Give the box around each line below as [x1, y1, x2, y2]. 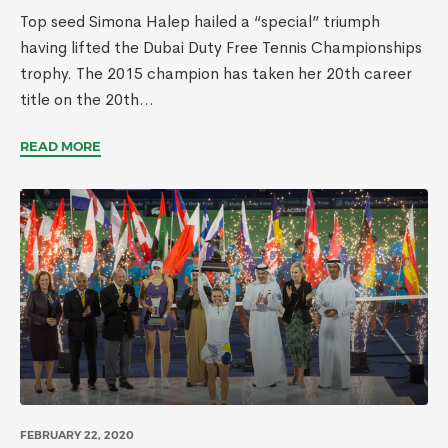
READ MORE [20, 138, 101, 154]
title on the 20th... [20, 89, 154, 110]
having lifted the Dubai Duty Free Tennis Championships [20, 37, 422, 58]
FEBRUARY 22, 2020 [20, 428, 134, 442]
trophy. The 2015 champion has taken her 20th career [20, 63, 412, 84]
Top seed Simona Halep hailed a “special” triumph [20, 11, 380, 32]
